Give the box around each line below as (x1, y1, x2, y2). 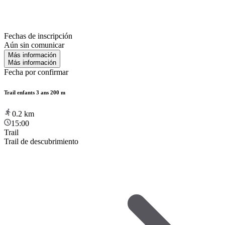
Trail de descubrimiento (4, 137, 78, 146)
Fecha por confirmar (4, 67, 68, 76)
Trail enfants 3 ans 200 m (4, 89, 65, 95)
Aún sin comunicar (4, 40, 64, 49)
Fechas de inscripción (4, 31, 72, 40)
